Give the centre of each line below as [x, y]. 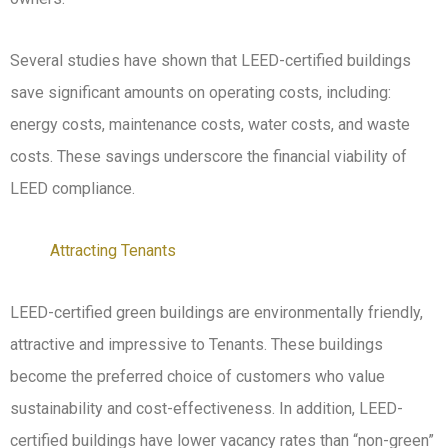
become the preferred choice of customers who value [197, 376]
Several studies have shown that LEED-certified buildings [210, 60]
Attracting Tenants [113, 250]
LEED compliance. [72, 188]
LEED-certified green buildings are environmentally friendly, [216, 312]
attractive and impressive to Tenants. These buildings [196, 344]
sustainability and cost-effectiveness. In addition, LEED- [206, 408]
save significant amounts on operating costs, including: [200, 92]
